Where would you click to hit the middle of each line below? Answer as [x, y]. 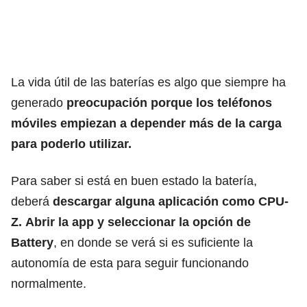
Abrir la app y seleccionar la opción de [138, 222]
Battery [32, 242]
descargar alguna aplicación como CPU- [171, 201]
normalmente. [49, 283]
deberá [32, 201]
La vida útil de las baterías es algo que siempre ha [148, 82]
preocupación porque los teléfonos [169, 102]
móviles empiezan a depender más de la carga [146, 123]
